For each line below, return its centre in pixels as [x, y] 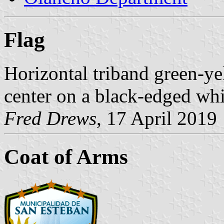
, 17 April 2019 [157, 118]
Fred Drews [50, 118]
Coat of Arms [66, 156]
